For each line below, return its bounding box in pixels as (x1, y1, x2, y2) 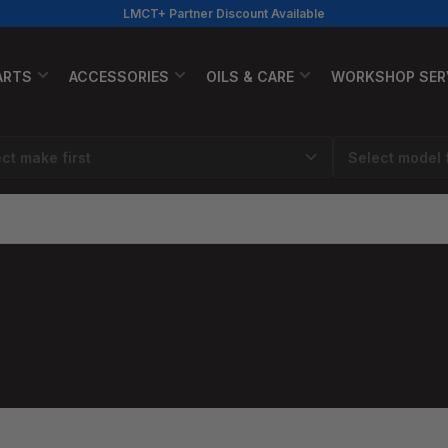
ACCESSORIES (69, 67, 169, 85)
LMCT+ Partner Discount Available (123, 6, 325, 21)
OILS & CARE (206, 67, 294, 85)
